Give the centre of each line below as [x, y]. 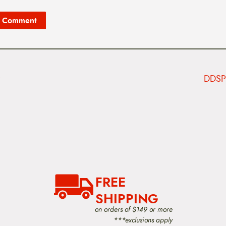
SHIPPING [127, 199]
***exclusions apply [143, 220]
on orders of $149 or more [133, 209]
